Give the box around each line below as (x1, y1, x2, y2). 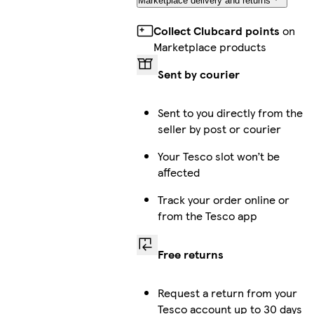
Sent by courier (157, 66, 240, 83)
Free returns (157, 246, 224, 263)
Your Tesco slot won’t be (157, 148, 280, 165)
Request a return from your (157, 285, 297, 301)
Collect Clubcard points (153, 22, 280, 39)
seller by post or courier (157, 121, 281, 137)
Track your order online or (157, 191, 289, 208)
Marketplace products (153, 39, 266, 55)
